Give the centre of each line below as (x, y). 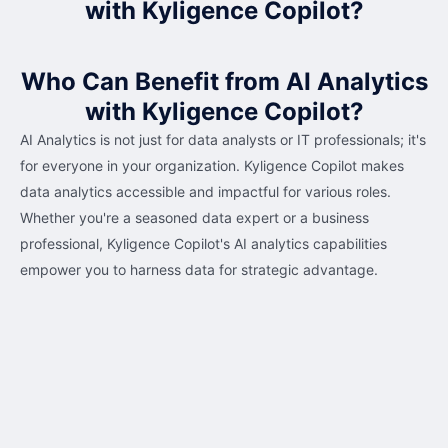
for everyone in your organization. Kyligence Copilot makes (212, 165)
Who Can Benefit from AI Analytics (224, 81)
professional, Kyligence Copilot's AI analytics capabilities (203, 243)
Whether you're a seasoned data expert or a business (194, 217)
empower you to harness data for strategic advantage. (199, 269)
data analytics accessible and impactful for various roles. (205, 191)
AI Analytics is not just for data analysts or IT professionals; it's (223, 139)
